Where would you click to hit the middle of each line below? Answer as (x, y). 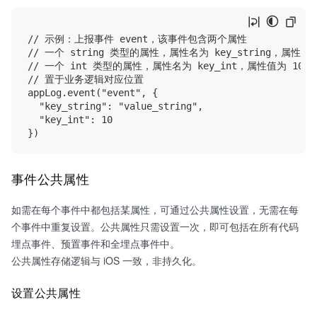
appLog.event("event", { (93, 92)
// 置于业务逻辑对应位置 (86, 79)
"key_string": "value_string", (115, 106)
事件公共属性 (52, 178)
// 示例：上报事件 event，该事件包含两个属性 (137, 39)
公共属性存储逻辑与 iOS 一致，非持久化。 (106, 261)
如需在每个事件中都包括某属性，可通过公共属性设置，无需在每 (155, 210)
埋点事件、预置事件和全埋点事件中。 (96, 244)
